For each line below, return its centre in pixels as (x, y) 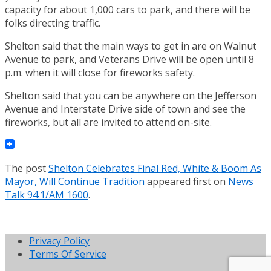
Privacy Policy (59, 240)
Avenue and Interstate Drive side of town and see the (125, 109)
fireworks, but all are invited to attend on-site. (108, 122)
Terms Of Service (68, 254)
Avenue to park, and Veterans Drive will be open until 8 (129, 59)
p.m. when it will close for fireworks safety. (100, 72)
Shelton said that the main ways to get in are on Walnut (131, 46)
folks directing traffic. (53, 23)
